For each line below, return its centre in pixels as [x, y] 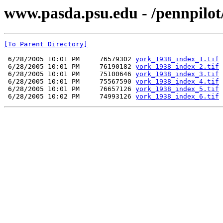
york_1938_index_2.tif [177, 67]
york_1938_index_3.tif [177, 74]
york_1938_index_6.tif [177, 97]
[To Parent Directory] [46, 44]
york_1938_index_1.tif [177, 59]
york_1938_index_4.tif [177, 82]
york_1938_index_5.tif [177, 89]
